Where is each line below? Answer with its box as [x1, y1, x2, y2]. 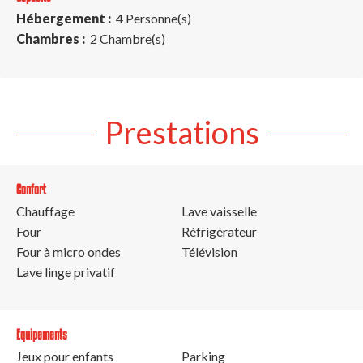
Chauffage [16, 203, 75, 219]
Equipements [16, 326, 67, 342]
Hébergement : [16, 10, 113, 26]
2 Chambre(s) [88, 30, 165, 46]
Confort [16, 181, 46, 197]
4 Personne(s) [113, 10, 191, 26]
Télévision [181, 243, 237, 259]
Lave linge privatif [16, 263, 115, 280]
